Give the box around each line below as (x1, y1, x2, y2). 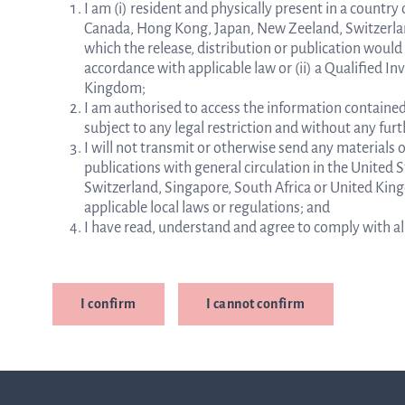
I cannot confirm (205, 297, 306, 311)
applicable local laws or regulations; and (84, 200, 330, 216)
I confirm (80, 297, 137, 311)
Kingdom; (84, 80, 146, 97)
